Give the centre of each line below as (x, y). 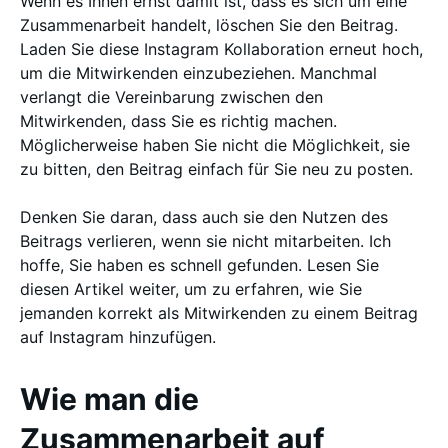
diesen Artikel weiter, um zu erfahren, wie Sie (191, 289)
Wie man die (109, 399)
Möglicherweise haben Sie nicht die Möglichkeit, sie (215, 145)
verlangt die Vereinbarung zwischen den (171, 97)
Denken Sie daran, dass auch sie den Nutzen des (204, 217)
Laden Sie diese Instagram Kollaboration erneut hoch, (221, 49)
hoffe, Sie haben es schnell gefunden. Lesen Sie (199, 265)
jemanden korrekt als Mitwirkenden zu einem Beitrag (219, 313)
